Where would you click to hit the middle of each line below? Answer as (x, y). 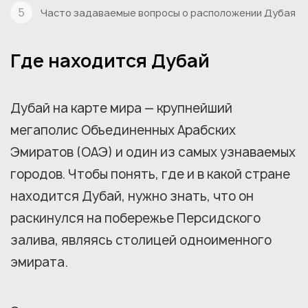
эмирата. (39, 262)
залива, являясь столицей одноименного (141, 240)
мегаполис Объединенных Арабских (123, 130)
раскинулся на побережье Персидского (135, 218)
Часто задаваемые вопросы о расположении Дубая (168, 12)
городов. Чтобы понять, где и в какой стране (150, 174)
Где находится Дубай (110, 60)
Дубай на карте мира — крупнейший (121, 108)
